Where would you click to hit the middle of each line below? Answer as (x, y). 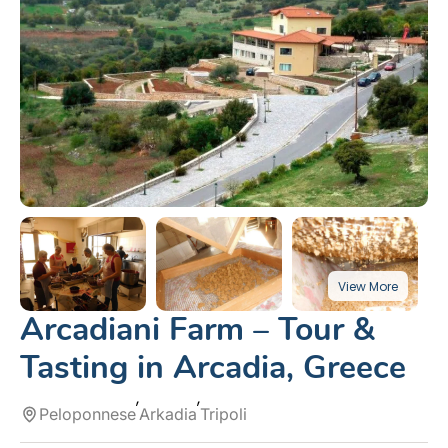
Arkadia (168, 414)
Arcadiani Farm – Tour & (197, 330)
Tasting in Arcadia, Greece (213, 368)
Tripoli (224, 414)
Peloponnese (88, 414)
